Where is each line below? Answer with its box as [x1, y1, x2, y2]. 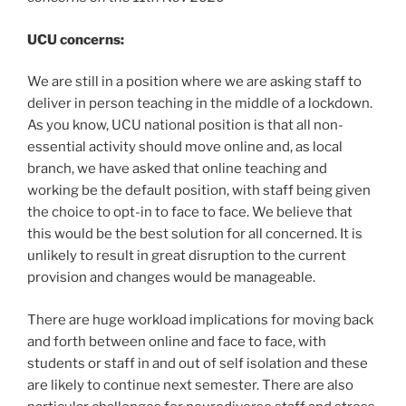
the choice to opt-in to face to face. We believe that [27, 204, 353, 221]
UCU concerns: [27, 31, 124, 48]
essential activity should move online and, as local [27, 139, 343, 156]
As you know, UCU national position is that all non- [27, 117, 343, 134]
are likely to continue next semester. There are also [27, 376, 353, 393]
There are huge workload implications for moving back [27, 311, 373, 328]
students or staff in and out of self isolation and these [27, 354, 368, 372]
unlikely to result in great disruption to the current [27, 247, 346, 265]
